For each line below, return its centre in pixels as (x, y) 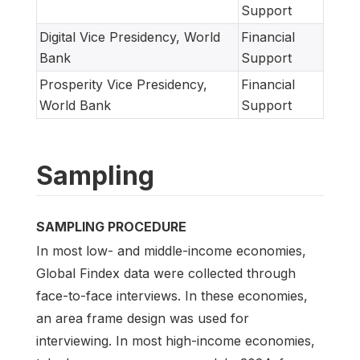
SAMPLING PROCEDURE (111, 226)
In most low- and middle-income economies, (171, 251)
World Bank (75, 105)
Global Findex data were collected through (166, 274)
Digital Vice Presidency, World (130, 37)
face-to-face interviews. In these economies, (172, 296)
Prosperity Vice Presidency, (123, 84)
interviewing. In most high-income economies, (176, 341)
